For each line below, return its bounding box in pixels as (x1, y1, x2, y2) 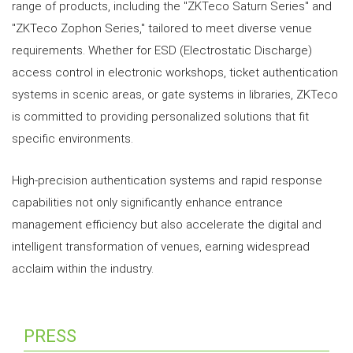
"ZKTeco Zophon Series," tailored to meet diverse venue (12, 21, 312, 36)
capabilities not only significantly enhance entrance (12, 195, 283, 210)
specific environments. (12, 132, 133, 147)
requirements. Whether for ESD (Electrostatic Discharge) (12, 43, 312, 58)
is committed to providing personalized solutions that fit (12, 110, 309, 124)
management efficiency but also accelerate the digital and (12, 217, 321, 232)
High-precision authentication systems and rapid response (12, 173, 322, 188)
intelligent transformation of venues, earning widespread (12, 240, 310, 255)
